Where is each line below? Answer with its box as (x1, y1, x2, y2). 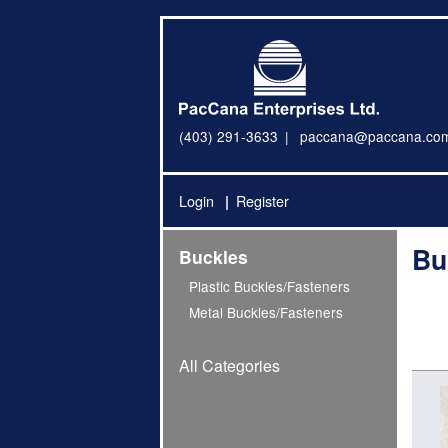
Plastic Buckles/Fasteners (189, 275, 351, 296)
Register (235, 190, 289, 212)
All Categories (179, 354, 280, 378)
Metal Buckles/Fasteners (189, 302, 344, 323)
